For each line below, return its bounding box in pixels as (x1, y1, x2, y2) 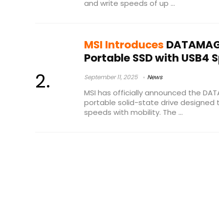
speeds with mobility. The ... (84, 107, 183, 117)
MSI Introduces (84, 37, 164, 53)
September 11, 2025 (84, 73, 138, 82)
